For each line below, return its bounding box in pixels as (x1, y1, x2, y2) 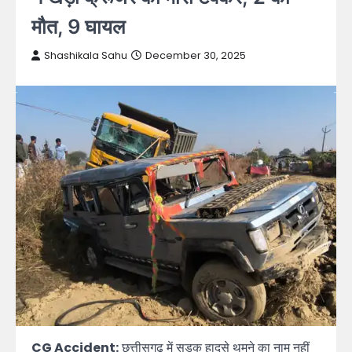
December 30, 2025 (145, 49, 246, 62)
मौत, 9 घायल (31, 14, 125, 38)
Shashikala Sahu (44, 49, 127, 62)
